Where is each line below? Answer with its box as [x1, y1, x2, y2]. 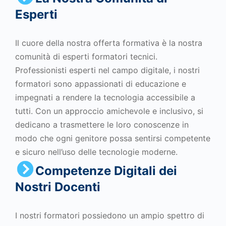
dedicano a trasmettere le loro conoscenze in [15, 120, 189, 130]
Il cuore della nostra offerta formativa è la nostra [15, 38, 202, 48]
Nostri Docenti [15, 180, 100, 194]
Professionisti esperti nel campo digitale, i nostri [15, 65, 200, 75]
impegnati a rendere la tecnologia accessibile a [15, 92, 195, 102]
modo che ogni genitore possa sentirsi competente [15, 133, 210, 143]
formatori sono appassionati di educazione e [15, 79, 186, 89]
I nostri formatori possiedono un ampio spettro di [15, 210, 204, 220]
